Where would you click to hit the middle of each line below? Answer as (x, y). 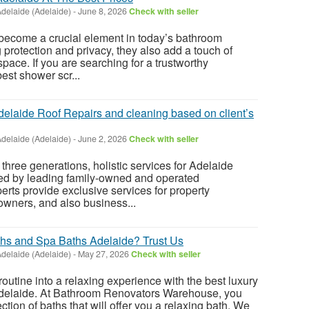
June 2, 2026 (102, 139)
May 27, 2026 (103, 254)
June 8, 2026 (102, 11)
